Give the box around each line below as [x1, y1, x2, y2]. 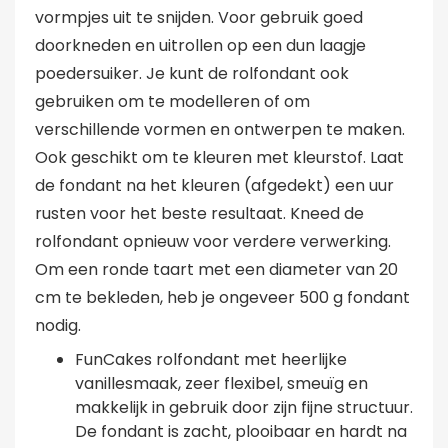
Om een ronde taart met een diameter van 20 [35, 258, 398, 282]
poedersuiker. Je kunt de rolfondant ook [35, 62, 349, 86]
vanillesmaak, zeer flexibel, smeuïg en [75, 372, 368, 396]
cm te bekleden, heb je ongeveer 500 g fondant [35, 286, 410, 310]
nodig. [35, 314, 81, 338]
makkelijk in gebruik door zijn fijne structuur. [75, 396, 413, 420]
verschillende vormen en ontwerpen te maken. [35, 118, 405, 142]
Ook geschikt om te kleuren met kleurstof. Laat [35, 146, 404, 170]
